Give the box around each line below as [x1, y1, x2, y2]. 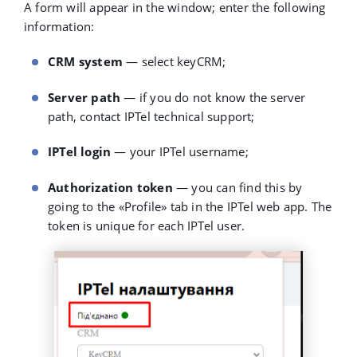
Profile [124, 198, 162, 215]
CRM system [48, 53, 123, 70]
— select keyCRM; [126, 53, 226, 70]
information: [24, 18, 95, 35]
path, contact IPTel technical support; [48, 108, 255, 125]
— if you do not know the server [120, 89, 306, 106]
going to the [48, 198, 119, 215]
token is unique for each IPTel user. [48, 218, 245, 234]
